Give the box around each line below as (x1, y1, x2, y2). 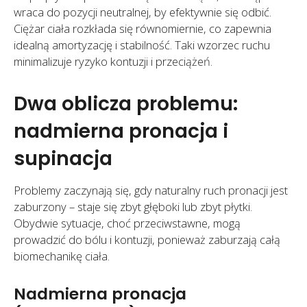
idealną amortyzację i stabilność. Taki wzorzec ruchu (14, 36, 270, 53)
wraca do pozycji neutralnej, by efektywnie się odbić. (14, 3, 271, 20)
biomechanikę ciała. (14, 247, 110, 264)
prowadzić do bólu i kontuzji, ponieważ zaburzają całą (14, 231, 280, 247)
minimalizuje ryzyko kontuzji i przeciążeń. (14, 53, 212, 69)
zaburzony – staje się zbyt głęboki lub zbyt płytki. (14, 198, 252, 214)
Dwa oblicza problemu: (14, 89, 238, 117)
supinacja (14, 144, 112, 172)
